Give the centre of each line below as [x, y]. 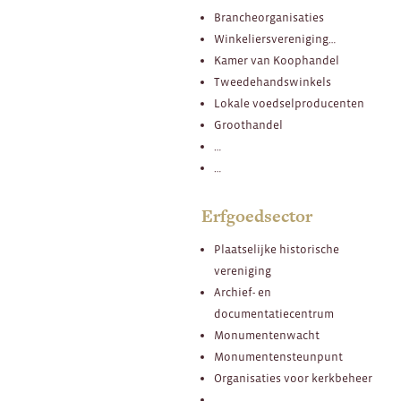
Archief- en [242, 292]
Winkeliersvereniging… [274, 39]
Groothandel [248, 125]
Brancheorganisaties [269, 18]
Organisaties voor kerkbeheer [293, 378]
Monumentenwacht [266, 335]
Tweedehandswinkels [272, 82]
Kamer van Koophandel [276, 61]
